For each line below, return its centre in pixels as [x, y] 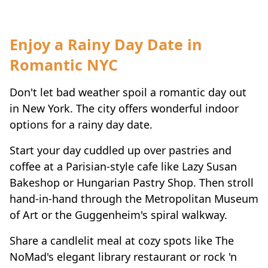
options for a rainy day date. [81, 124]
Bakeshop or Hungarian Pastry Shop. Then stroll [132, 182]
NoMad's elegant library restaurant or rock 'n [123, 256]
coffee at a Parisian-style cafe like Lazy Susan [123, 166]
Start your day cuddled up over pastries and [121, 150]
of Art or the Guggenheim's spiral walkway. [118, 214]
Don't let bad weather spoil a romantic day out [128, 92]
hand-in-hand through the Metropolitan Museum [134, 198]
